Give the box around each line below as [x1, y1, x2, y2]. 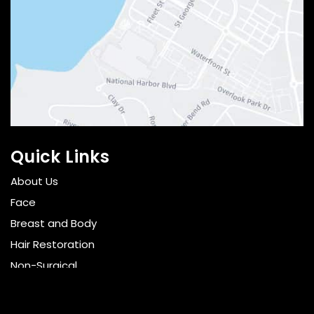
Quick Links [11, 145, 109, 169]
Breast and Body [11, 216, 97, 231]
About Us [11, 174, 58, 189]
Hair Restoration [11, 237, 95, 252]
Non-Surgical [11, 258, 77, 273]
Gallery [11, 279, 46, 294]
